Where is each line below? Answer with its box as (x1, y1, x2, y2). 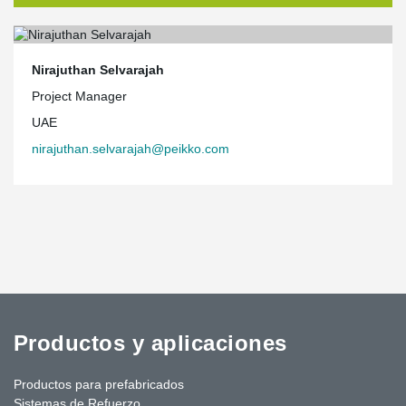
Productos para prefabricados (14, 376, 184, 391)
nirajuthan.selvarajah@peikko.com (32, 140, 229, 156)
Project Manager (32, 88, 127, 103)
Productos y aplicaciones (14, 330, 287, 355)
